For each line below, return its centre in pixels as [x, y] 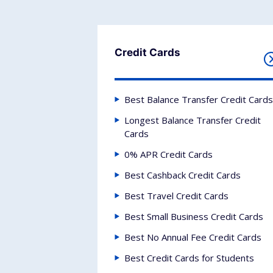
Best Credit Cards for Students [189, 258]
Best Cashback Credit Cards [183, 175]
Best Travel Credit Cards [176, 196]
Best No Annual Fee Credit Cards [193, 237]
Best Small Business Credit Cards [194, 216]
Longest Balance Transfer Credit [193, 120]
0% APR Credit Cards [168, 154]
